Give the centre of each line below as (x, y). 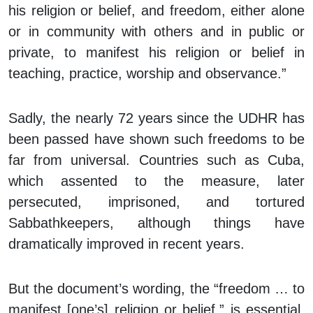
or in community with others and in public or (156, 32)
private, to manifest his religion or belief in (156, 53)
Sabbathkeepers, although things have (156, 223)
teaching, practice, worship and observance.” (147, 74)
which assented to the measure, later (156, 181)
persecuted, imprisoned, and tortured (156, 202)
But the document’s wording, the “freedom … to (156, 289)
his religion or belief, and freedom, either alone (156, 11)
